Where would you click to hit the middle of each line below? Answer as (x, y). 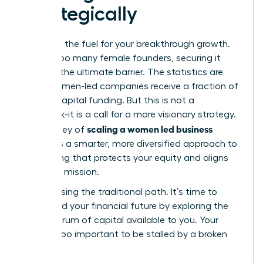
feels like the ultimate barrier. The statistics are (122, 72)
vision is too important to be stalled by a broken (124, 234)
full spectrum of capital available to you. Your (120, 220)
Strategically (80, 14)
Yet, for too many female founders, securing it (121, 58)
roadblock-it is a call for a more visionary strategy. (129, 114)
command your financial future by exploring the (125, 206)
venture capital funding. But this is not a (108, 100)
